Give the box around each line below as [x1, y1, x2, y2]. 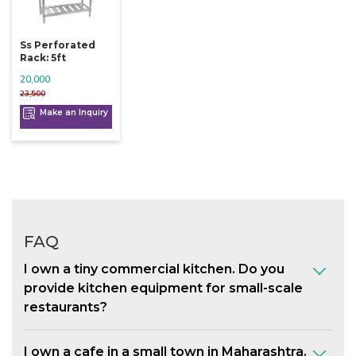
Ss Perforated [20, 38, 95, 51]
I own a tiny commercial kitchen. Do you [24, 261, 284, 277]
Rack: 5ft [20, 51, 66, 64]
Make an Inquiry [37, 106, 109, 118]
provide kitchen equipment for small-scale [24, 281, 303, 296]
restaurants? [24, 300, 107, 315]
